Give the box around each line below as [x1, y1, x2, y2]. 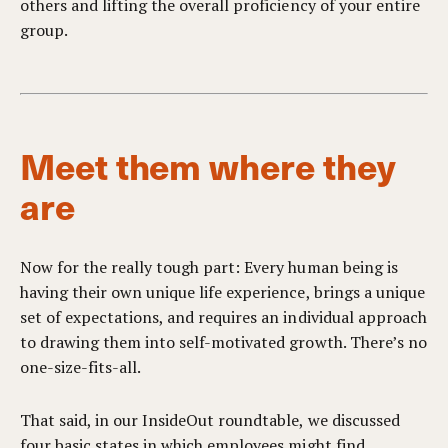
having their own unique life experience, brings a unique [20, 281, 425, 303]
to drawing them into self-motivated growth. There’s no [20, 331, 427, 353]
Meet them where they [20, 140, 396, 190]
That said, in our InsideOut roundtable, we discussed [20, 409, 400, 431]
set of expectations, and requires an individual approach [20, 306, 427, 328]
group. [20, 19, 69, 41]
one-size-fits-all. [20, 356, 142, 378]
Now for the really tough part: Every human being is [20, 256, 398, 278]
